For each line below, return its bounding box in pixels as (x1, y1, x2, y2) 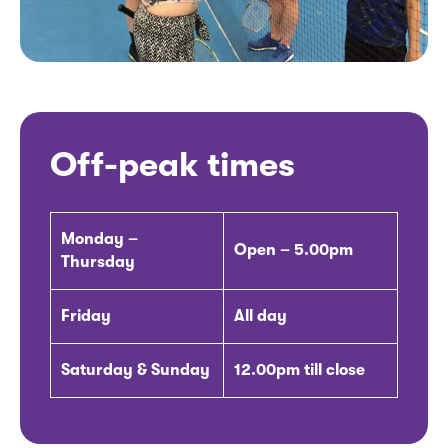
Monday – (61, 229, 138, 248)
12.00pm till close (234, 360, 365, 379)
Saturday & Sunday (61, 360, 210, 379)
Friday (61, 306, 111, 325)
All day (234, 306, 287, 325)
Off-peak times (50, 144, 303, 184)
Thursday (61, 252, 135, 271)
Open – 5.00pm (234, 240, 353, 259)
